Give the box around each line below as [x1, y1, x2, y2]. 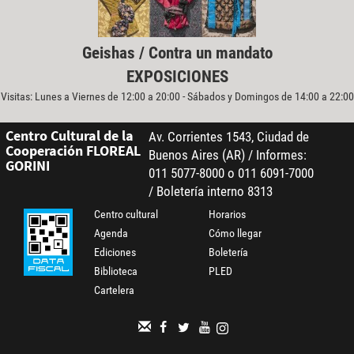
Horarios [209, 208, 247, 221]
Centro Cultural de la [5, 126, 134, 145]
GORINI [5, 156, 50, 175]
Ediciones [94, 246, 137, 259]
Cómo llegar [209, 227, 262, 240]
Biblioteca [94, 265, 138, 278]
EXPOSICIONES [126, 67, 228, 87]
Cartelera [94, 284, 135, 297]
